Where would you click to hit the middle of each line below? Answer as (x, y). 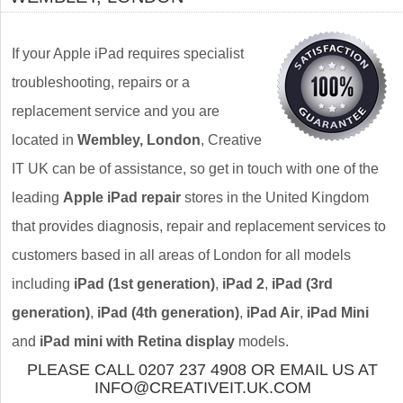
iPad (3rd (302, 284)
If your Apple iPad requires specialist (128, 54)
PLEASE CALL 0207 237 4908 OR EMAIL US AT (202, 370)
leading (37, 197)
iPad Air (273, 313)
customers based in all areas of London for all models (181, 255)
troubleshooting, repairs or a (101, 82)
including (43, 284)
